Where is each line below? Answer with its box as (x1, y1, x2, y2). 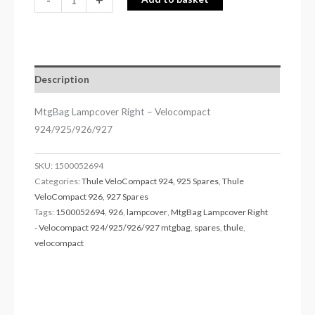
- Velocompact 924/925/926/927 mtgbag (34, 221, 191, 233)
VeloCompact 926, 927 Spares (34, 191, 149, 202)
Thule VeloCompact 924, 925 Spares (82, 175, 219, 186)
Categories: (34, 175, 82, 186)
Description (34, 73, 90, 86)
